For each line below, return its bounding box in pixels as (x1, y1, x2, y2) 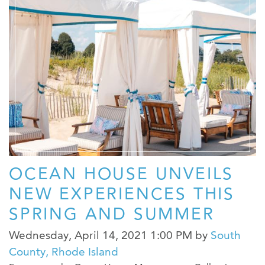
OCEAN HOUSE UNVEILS (9, 163, 234, 184)
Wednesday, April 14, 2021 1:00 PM (9, 228, 192, 243)
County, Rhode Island (9, 245, 118, 259)
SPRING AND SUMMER (9, 203, 215, 224)
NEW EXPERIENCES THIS (9, 183, 235, 204)
